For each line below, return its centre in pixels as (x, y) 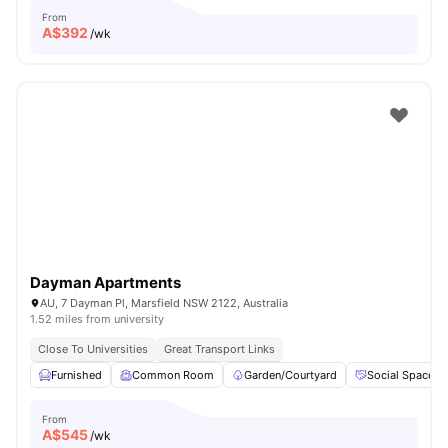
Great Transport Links (219, 349)
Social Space (400, 375)
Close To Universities (93, 349)
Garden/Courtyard (290, 375)
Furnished (76, 375)
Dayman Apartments (105, 282)
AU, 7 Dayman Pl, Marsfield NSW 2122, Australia (164, 303)
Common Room (173, 375)
